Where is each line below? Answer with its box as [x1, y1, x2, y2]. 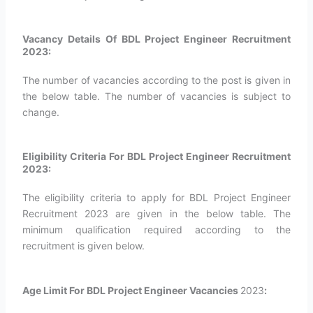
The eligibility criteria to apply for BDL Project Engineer [22, 191, 291, 204]
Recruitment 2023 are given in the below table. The [22, 208, 291, 220]
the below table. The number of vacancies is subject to [22, 90, 291, 103]
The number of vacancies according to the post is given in [22, 74, 291, 87]
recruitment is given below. [22, 240, 145, 252]
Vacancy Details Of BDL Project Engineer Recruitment [22, 33, 291, 45]
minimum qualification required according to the [22, 224, 291, 236]
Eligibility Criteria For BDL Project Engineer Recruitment [22, 150, 291, 163]
